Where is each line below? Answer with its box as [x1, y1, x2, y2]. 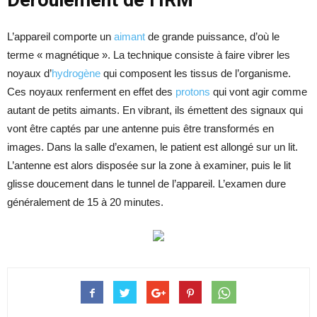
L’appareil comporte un [7, 30, 114, 43]
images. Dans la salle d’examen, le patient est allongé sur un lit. [7, 141, 298, 154]
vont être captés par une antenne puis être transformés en [7, 122, 274, 135]
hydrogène [52, 67, 100, 80]
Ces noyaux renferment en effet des [7, 86, 175, 98]
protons [175, 86, 210, 98]
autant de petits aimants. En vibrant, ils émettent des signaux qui [7, 104, 303, 117]
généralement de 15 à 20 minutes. [7, 196, 163, 209]
